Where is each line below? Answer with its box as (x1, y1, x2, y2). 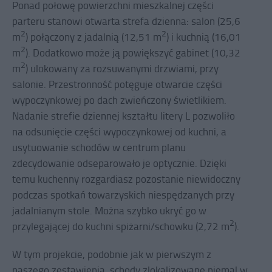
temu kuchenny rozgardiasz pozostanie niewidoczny (12, 172, 240, 186)
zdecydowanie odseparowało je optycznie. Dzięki (12, 156, 226, 171)
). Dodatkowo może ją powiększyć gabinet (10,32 (25, 46, 240, 60)
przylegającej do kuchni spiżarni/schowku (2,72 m (12, 219, 229, 234)
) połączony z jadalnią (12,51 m (25, 30, 161, 44)
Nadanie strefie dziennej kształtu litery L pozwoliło (12, 109, 235, 123)
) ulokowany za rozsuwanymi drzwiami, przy (25, 61, 219, 76)
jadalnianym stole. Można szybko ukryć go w (12, 203, 206, 218)
